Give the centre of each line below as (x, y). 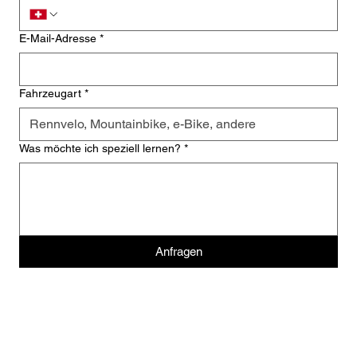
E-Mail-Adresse (58, 38)
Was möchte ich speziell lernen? (100, 148)
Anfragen (178, 251)
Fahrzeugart (50, 93)
